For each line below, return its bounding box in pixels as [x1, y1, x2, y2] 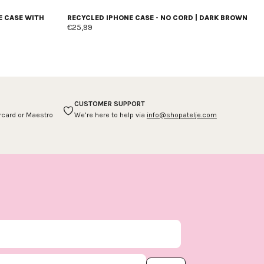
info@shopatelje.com [146, 110, 217, 119]
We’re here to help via [74, 110, 147, 119]
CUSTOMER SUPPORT [74, 99, 145, 108]
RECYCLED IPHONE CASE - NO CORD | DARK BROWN [67, 13, 247, 22]
